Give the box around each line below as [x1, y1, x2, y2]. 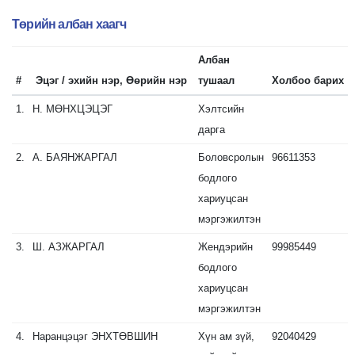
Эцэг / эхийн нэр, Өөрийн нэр [32, 74, 190, 86]
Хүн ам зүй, [197, 330, 254, 342]
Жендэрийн [197, 241, 253, 253]
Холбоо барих [271, 74, 344, 86]
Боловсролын [197, 151, 264, 163]
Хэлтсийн [197, 103, 244, 115]
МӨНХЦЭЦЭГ [45, 103, 113, 115]
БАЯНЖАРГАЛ [45, 151, 117, 163]
